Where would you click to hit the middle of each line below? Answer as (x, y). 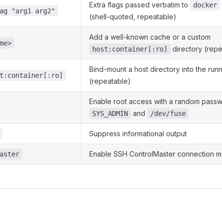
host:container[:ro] (130, 49)
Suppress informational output (138, 134)
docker (205, 5)
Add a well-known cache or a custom (150, 37)
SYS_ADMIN (110, 113)
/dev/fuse (168, 113)
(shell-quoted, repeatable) (133, 17)
